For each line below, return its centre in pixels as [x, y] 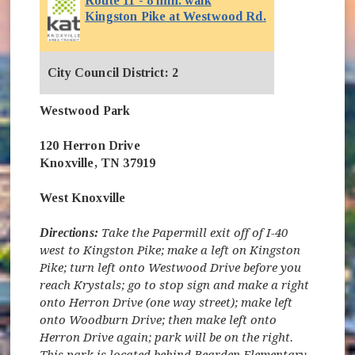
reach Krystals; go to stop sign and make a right [175, 285]
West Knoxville [84, 197]
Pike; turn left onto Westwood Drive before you [171, 267]
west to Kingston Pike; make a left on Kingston [170, 250]
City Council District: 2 [113, 72]
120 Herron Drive [90, 145]
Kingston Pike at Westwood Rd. [176, 16]
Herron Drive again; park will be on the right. [167, 337]
